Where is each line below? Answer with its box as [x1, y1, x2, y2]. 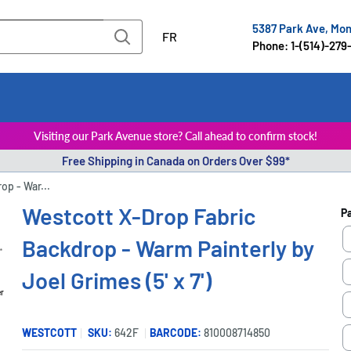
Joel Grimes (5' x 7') [22, 266, 212, 294]
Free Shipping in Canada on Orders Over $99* [61, 154, 290, 168]
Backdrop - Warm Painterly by [22, 234, 315, 262]
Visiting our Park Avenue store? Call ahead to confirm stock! [34, 128, 317, 143]
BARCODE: [150, 326, 202, 339]
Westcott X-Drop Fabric [22, 202, 256, 230]
